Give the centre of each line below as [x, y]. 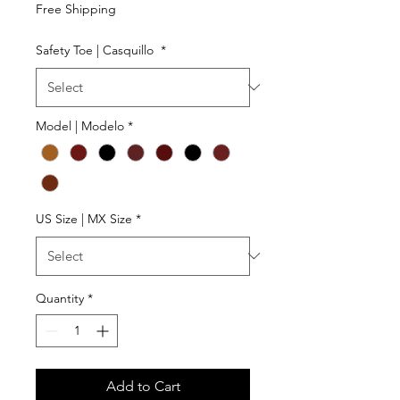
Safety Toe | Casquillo [96, 50]
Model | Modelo [80, 125]
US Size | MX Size [84, 218]
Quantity [60, 298]
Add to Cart [143, 386]
